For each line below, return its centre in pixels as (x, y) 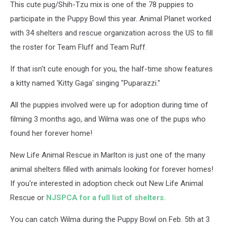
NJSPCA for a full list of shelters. (106, 198)
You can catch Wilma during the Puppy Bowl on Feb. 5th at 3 (110, 219)
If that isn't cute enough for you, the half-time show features (111, 69)
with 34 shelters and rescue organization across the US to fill (111, 33)
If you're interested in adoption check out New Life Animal (107, 183)
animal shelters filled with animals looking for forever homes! (112, 169)
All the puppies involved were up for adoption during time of (109, 105)
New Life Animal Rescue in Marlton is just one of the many (108, 155)
